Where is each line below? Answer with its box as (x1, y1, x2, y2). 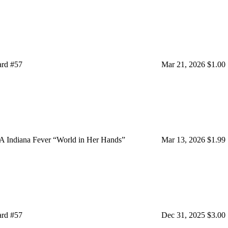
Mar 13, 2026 (161, 135, 205, 144)
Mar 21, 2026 (161, 60, 205, 69)
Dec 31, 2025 (161, 210, 205, 219)
